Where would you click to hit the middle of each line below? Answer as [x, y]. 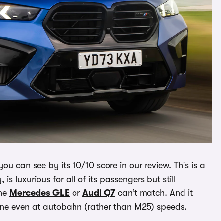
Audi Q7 [99, 193]
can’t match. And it [154, 193]
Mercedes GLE [39, 193]
